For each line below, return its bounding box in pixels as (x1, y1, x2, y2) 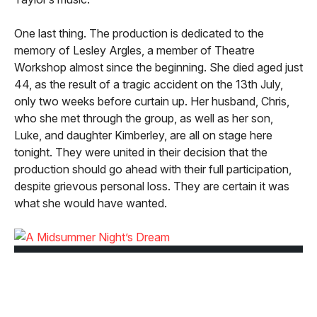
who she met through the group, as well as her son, (14, 111, 273, 126)
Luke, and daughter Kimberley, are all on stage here (14, 128, 272, 143)
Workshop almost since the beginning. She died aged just (14, 60, 303, 75)
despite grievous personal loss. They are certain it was (14, 179, 289, 194)
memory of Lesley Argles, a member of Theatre (14, 43, 255, 58)
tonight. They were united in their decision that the (14, 145, 267, 160)
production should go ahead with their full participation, (14, 162, 292, 177)
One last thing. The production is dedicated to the (14, 26, 264, 41)
